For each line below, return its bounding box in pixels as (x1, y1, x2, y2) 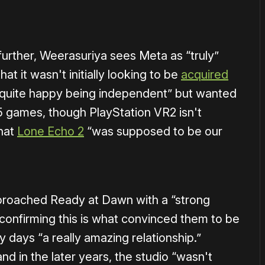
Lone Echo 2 (17, 124, 84, 139)
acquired (181, 67, 228, 82)
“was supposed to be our (84, 124, 222, 139)
